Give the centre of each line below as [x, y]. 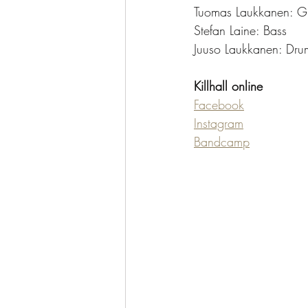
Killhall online [228, 86]
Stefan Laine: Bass [240, 30]
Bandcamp [222, 142]
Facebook [219, 104]
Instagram [219, 123]
